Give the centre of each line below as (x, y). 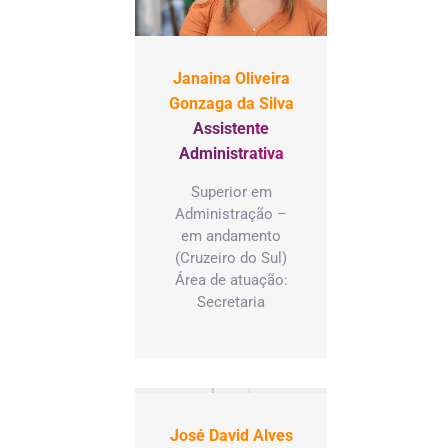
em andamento (231, 235)
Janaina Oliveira (231, 78)
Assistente (231, 128)
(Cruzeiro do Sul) (231, 257)
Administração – (231, 213)
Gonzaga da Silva (231, 103)
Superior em (231, 191)
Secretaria (231, 301)
